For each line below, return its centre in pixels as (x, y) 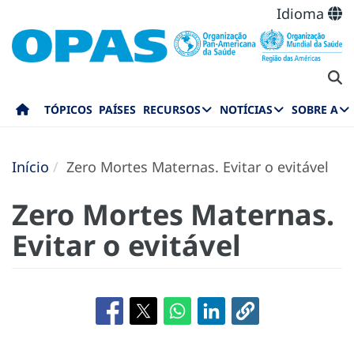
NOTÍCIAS (246, 110)
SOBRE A (315, 110)
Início (30, 166)
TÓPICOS (68, 110)
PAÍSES (118, 110)
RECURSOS (171, 110)
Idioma (302, 13)
